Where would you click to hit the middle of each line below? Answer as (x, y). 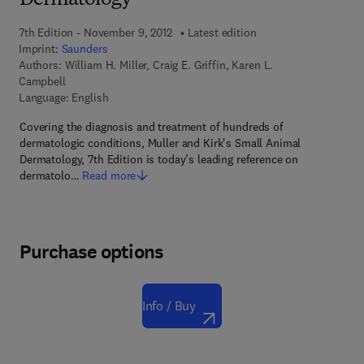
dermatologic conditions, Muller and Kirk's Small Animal (160, 143)
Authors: (40, 65)
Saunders (84, 49)
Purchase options (91, 252)
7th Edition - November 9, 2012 (95, 32)
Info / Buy (169, 305)
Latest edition (222, 32)
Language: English (63, 97)
